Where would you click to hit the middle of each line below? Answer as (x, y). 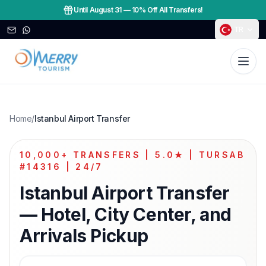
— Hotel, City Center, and (126, 214)
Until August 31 (97, 10)
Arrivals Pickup (84, 235)
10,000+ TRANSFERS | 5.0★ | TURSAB (132, 154)
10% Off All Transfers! (167, 10)
